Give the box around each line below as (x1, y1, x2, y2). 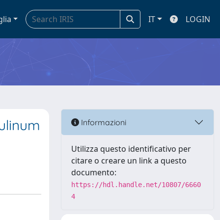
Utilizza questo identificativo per (71, 143, 191, 154)
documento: (71, 167, 116, 178)
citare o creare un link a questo (71, 155, 187, 166)
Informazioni (79, 117, 126, 127)
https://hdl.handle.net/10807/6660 (71, 181, 201, 189)
